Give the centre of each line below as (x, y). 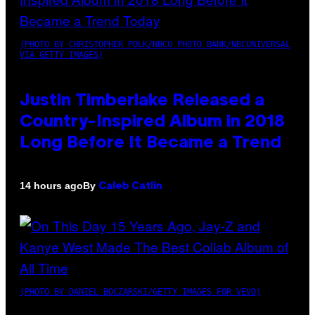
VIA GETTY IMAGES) (62, 54)
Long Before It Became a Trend (150, 143)
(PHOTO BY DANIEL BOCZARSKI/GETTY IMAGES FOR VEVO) (140, 291)
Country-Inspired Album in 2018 (152, 122)
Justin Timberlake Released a (142, 101)
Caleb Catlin (130, 186)
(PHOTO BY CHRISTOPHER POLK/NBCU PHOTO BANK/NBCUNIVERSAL (155, 44)
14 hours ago (51, 186)
